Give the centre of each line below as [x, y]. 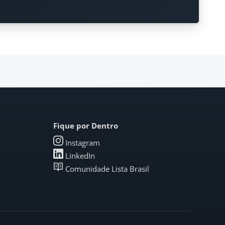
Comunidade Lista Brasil [107, 169]
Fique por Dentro [86, 126]
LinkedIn [80, 156]
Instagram [83, 143]
